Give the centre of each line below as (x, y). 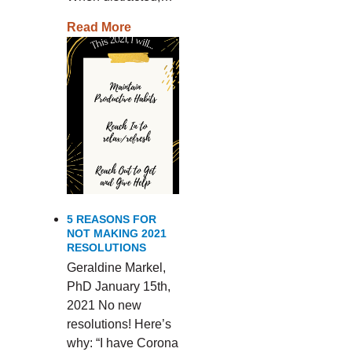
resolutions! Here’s (119, 324)
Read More (99, 27)
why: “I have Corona (122, 343)
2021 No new (104, 305)
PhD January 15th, (118, 286)
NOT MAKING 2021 (116, 233)
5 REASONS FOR (111, 219)
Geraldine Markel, (116, 268)
